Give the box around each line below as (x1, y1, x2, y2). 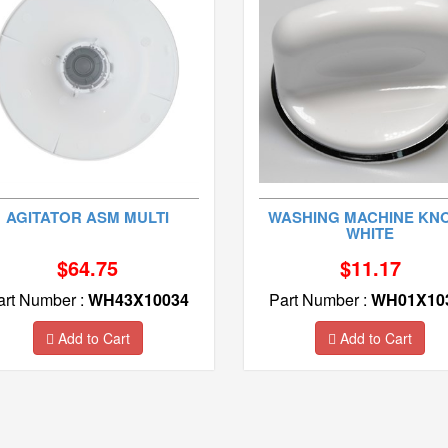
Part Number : (268, 287, 371, 311)
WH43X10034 (88, 287, 190, 311)
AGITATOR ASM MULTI (6, 205, 170, 228)
